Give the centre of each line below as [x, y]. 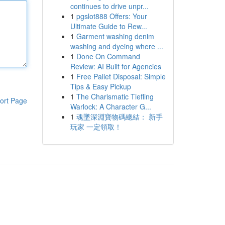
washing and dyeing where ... [117, 46]
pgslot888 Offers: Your [111, 16]
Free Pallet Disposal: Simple [121, 76]
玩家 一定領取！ [96, 127]
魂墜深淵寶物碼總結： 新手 [119, 117]
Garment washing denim [115, 36]
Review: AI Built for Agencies [116, 66]
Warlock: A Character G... [110, 106]
